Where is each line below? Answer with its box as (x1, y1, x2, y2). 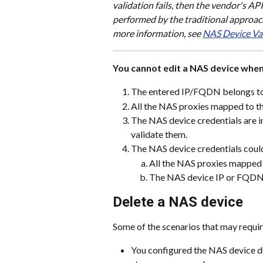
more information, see (113, 27, 203, 39)
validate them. (131, 129, 187, 140)
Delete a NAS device (113, 193, 243, 210)
